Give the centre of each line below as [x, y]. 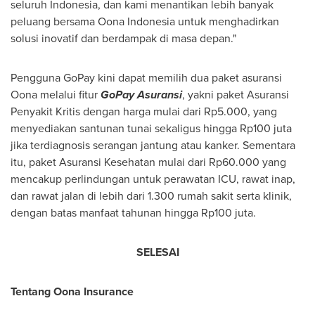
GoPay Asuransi [141, 95]
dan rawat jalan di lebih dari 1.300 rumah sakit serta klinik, [151, 196]
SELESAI [157, 252]
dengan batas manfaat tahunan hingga [106, 213]
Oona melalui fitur [56, 95]
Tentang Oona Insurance [72, 291]
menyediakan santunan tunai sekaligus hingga [125, 128]
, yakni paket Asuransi [236, 95]
